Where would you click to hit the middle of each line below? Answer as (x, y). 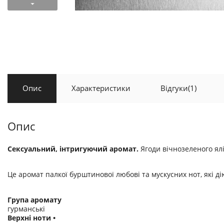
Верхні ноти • (31, 218)
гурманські (26, 209)
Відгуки (174, 88)
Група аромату (34, 200)
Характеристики (101, 88)
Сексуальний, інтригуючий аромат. (74, 149)
